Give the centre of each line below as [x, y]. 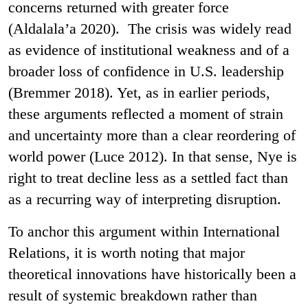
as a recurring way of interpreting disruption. [145, 199]
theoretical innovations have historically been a [152, 274]
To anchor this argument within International [144, 231]
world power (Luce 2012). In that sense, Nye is [153, 156]
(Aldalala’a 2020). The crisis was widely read [150, 28]
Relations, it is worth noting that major [126, 252]
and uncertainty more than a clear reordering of [152, 135]
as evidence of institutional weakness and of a [149, 49]
